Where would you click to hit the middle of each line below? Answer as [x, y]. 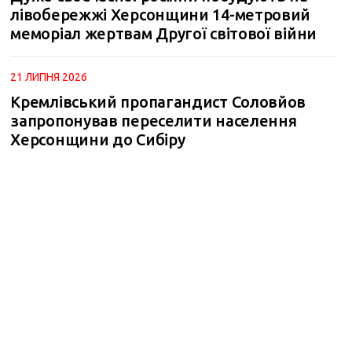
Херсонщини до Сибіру [98, 139]
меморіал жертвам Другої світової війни [163, 33]
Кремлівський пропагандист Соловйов [158, 102]
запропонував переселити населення [154, 121]
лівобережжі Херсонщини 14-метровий [161, 15]
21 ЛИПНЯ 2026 [49, 77]
